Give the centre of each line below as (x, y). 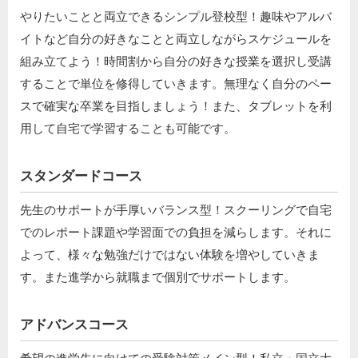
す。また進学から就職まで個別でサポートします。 (158, 276)
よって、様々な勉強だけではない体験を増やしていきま (170, 254)
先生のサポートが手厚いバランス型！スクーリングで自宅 (176, 209)
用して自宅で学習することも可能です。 (128, 128)
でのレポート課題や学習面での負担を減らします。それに (176, 232)
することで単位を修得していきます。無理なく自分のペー (176, 83)
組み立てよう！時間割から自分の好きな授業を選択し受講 (176, 61)
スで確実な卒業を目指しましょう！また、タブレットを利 (176, 105)
